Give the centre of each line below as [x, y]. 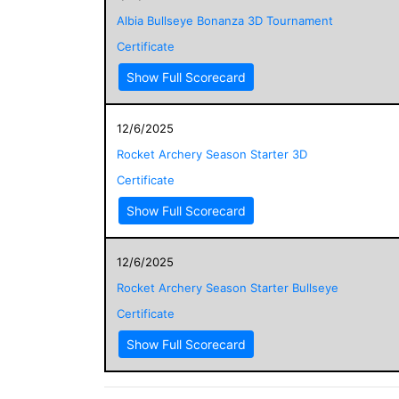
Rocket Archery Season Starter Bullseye [228, 287]
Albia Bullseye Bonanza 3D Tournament [225, 20]
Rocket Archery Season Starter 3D [212, 154]
